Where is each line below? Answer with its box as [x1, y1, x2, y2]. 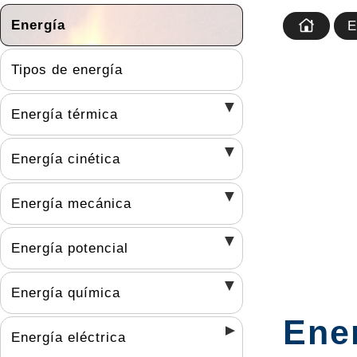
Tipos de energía [11, 61, 123, 77]
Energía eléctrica [11, 329, 126, 345]
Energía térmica [11, 106, 118, 122]
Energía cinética [11, 151, 120, 167]
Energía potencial [11, 240, 128, 256]
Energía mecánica [11, 195, 131, 211]
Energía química [11, 284, 120, 300]
